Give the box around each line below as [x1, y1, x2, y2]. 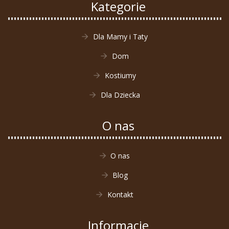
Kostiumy [104, 71, 136, 81]
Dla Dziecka [100, 90, 140, 100]
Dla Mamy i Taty [93, 32, 148, 42]
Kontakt [107, 190, 133, 200]
